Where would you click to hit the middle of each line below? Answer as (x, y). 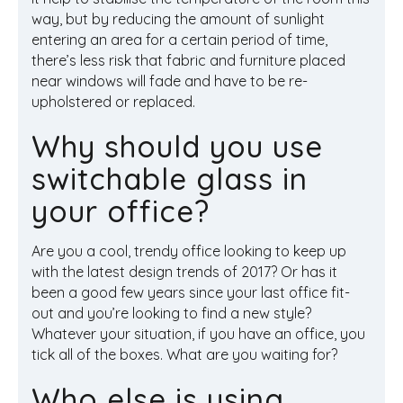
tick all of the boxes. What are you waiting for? (184, 354)
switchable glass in (170, 178)
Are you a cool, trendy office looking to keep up (189, 251)
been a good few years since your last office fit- (191, 292)
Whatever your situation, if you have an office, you (198, 333)
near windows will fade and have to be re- (170, 81)
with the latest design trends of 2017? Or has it (184, 271)
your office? (121, 210)
